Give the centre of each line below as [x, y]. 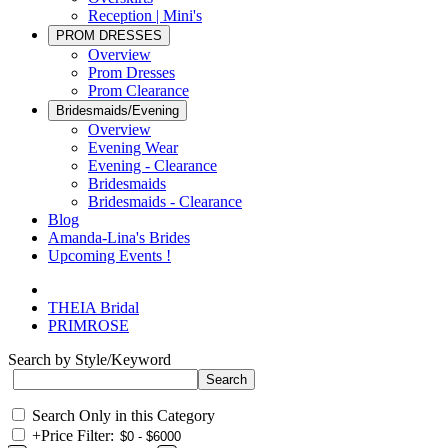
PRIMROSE [88, 325]
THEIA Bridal [93, 307]
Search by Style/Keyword [89, 359]
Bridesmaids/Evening [117, 110]
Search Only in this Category [123, 415]
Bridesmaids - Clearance [165, 201]
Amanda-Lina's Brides [119, 237]
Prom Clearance [138, 90]
